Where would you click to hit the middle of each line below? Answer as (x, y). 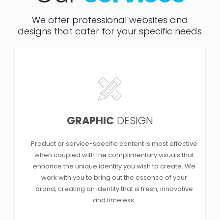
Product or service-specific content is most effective (114, 143)
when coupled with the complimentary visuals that (114, 155)
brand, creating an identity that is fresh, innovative (114, 189)
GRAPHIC (90, 120)
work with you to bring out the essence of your (114, 177)
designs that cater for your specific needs (110, 31)
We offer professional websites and (110, 20)
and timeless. (114, 200)
